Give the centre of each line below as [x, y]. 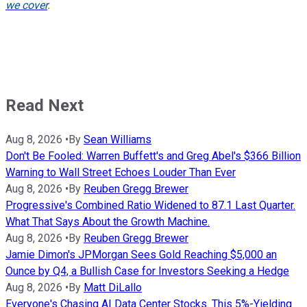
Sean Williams [118, 140]
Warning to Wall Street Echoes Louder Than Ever [121, 173]
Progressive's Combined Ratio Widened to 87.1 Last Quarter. [150, 206]
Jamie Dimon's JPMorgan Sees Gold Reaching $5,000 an [141, 255]
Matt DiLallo [113, 288]
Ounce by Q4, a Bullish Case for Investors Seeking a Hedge [147, 271]
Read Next [45, 106]
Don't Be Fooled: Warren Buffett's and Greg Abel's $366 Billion [153, 156]
